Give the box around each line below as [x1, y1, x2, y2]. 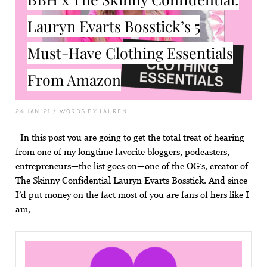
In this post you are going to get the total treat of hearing [15, 132, 245, 143]
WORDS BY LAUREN [59, 107, 127, 116]
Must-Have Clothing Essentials [27, 43, 234, 63]
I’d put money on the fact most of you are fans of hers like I [15, 190, 250, 200]
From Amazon [27, 70, 122, 90]
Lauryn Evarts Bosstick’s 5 [27, 16, 201, 36]
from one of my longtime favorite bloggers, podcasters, [15, 147, 230, 157]
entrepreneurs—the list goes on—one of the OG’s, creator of [15, 161, 249, 172]
